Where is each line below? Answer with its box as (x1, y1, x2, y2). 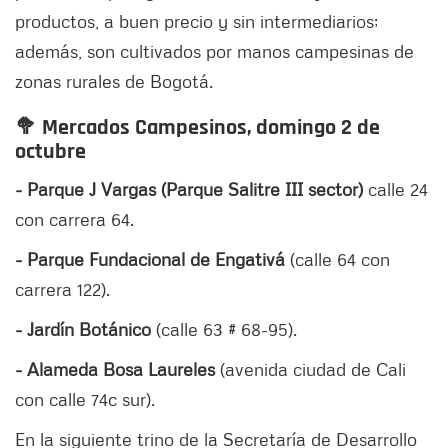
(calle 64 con (285, 247, 390, 270)
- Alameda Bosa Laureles (15, 357, 220, 380)
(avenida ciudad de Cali (220, 357, 406, 380)
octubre (15, 137, 91, 166)
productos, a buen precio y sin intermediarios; (15, 9, 378, 32)
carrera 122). (15, 277, 110, 300)
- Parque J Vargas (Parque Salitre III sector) (15, 177, 368, 200)
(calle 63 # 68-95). (151, 317, 297, 340)
